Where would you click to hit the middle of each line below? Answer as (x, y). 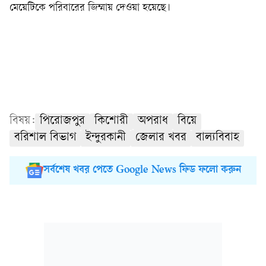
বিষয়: (22, 121)
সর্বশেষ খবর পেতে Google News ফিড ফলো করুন (142, 170)
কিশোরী (111, 121)
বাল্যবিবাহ (218, 138)
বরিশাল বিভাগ (45, 138)
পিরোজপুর (62, 121)
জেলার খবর (161, 138)
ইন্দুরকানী (106, 138)
